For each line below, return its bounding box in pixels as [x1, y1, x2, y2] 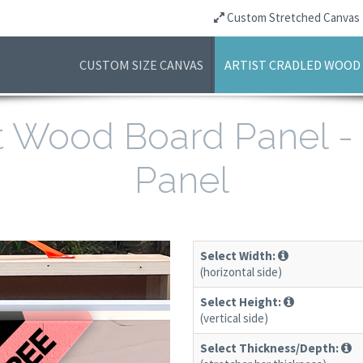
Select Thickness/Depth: [200, 340, 340, 356]
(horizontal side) [200, 263, 283, 280]
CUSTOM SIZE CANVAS [79, 57, 204, 73]
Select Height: [200, 293, 282, 310]
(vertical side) [200, 310, 269, 326]
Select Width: [200, 247, 276, 263]
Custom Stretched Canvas [224, 10, 360, 25]
